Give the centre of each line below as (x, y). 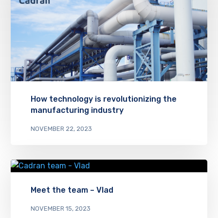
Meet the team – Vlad (72, 190)
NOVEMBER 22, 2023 (61, 128)
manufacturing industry (77, 110)
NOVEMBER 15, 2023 (60, 208)
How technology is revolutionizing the (103, 99)
